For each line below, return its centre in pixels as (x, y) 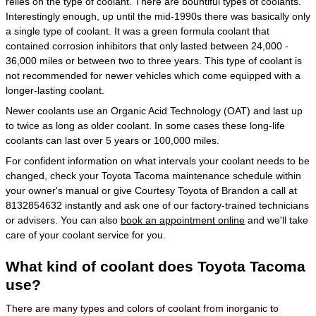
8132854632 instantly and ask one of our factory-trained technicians (157, 205)
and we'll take (276, 220)
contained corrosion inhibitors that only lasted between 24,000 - (147, 45)
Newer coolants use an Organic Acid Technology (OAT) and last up (154, 110)
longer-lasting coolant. (55, 90)
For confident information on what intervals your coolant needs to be (158, 160)
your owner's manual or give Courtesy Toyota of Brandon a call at (151, 190)
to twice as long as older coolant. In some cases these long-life (145, 125)
